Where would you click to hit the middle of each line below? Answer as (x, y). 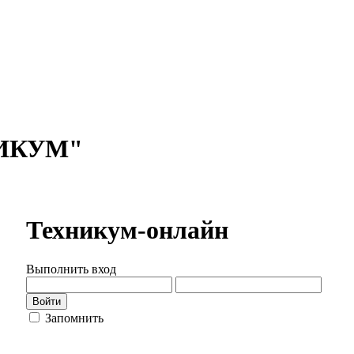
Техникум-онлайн (127, 230)
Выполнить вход (71, 269)
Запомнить (74, 318)
